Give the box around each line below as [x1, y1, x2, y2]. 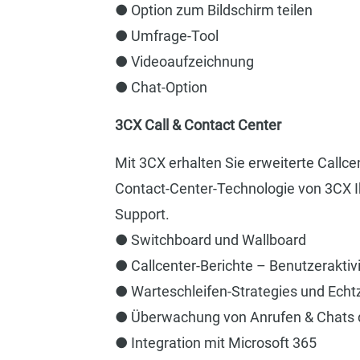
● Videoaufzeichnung [114, 52, 254, 70]
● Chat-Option [114, 78, 207, 96]
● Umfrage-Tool [114, 27, 219, 44]
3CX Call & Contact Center [114, 116, 281, 133]
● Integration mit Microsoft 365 [114, 333, 317, 351]
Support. [114, 205, 170, 223]
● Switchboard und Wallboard [114, 231, 306, 248]
